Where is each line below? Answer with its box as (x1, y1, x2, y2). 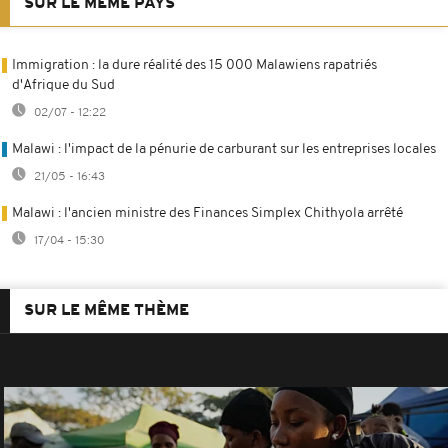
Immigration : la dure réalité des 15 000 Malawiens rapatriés (12, 57, 377, 73)
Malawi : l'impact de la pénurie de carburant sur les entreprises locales (12, 141, 436, 157)
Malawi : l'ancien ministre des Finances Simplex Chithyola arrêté (12, 205, 403, 221)
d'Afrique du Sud (12, 77, 115, 93)
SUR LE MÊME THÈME (24, 302, 189, 319)
